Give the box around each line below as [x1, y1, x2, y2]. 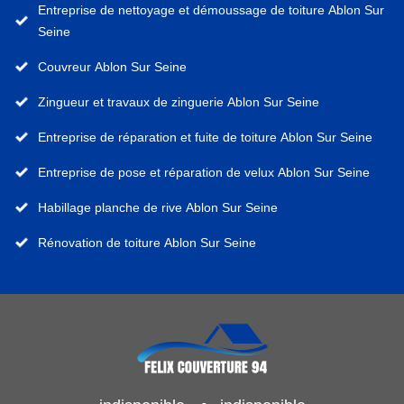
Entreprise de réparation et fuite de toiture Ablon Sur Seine [38, 130, 372, 145]
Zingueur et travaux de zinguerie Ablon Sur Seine [38, 95, 319, 110]
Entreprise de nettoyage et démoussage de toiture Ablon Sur [38, 3, 384, 18]
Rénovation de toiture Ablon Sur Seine [38, 235, 256, 251]
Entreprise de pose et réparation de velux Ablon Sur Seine [38, 165, 370, 180]
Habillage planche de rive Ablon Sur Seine [38, 200, 278, 216]
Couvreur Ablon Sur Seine [38, 60, 187, 75]
